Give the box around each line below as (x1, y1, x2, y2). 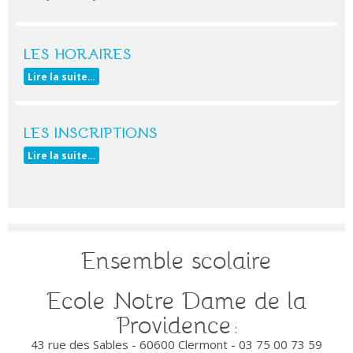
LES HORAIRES (24, 42, 132, 64)
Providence (116, 307, 232, 341)
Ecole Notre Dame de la (46, 282, 307, 317)
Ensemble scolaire (81, 242, 272, 277)
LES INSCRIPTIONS (24, 121, 158, 143)
